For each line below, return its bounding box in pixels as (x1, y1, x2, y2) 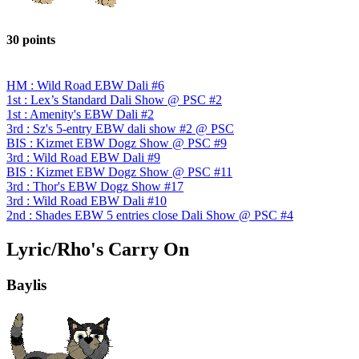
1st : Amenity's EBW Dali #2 (6, 107, 154, 121)
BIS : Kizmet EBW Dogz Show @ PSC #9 (6, 136, 227, 150)
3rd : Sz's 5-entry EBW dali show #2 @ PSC (6, 122, 234, 135)
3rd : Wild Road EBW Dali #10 (6, 194, 167, 208)
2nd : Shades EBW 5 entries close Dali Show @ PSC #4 (6, 208, 293, 222)
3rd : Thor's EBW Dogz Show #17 (6, 179, 184, 193)
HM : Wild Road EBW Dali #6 (6, 79, 164, 92)
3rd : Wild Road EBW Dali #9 (6, 151, 160, 164)
